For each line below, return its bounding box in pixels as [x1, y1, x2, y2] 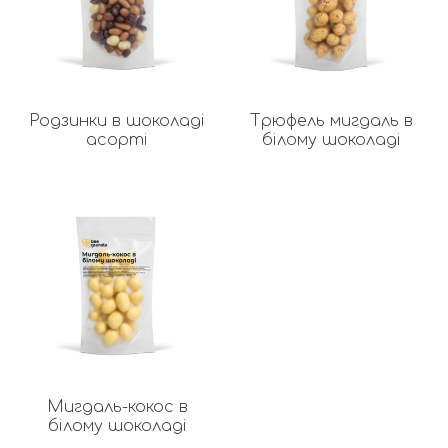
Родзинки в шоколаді [29, 112, 205, 130]
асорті [86, 131, 148, 149]
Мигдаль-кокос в [46, 398, 188, 416]
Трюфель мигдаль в [249, 112, 413, 130]
